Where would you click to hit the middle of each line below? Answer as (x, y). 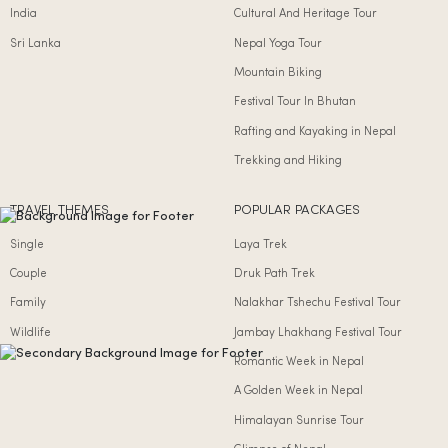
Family (28, 303)
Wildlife (30, 332)
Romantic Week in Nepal (299, 362)
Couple (28, 274)
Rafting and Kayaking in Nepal (315, 131)
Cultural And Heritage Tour (305, 14)
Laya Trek (260, 244)
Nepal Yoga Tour (278, 43)
